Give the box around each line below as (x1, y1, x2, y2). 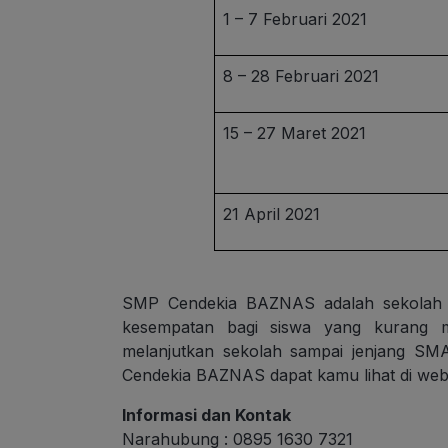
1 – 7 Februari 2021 (223, 9, 368, 30)
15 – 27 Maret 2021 (223, 123, 367, 144)
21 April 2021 (223, 204, 321, 225)
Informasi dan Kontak (122, 405, 295, 426)
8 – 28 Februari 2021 (223, 66, 380, 87)
